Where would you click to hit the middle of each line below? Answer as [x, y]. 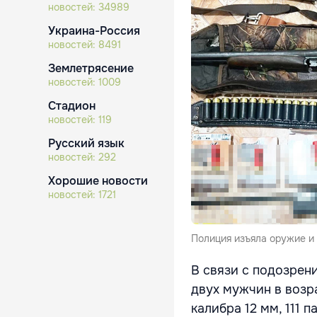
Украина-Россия [94, 31]
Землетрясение [91, 68]
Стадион [72, 106]
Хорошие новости [98, 181]
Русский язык [86, 143]
